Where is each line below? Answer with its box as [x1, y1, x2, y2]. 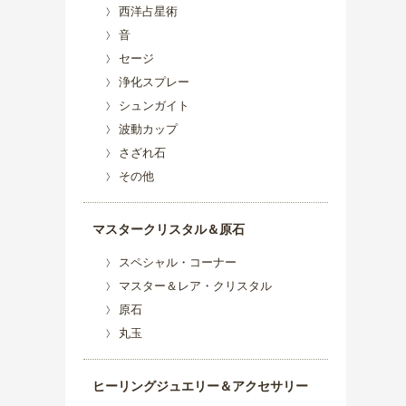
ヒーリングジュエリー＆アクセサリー [92, 379, 308, 393]
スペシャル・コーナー [119, 256, 237, 269]
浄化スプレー [119, 75, 189, 89]
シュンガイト [119, 99, 189, 112]
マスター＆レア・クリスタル [119, 279, 272, 293]
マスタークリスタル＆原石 [92, 222, 245, 237]
